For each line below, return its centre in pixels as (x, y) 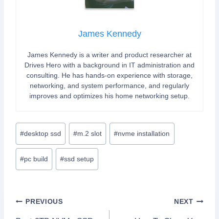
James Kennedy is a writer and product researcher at (109, 55)
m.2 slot (90, 133)
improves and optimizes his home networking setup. (109, 96)
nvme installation (144, 133)
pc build (36, 159)
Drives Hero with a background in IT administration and (109, 65)
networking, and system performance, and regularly (109, 85)
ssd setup (79, 159)
